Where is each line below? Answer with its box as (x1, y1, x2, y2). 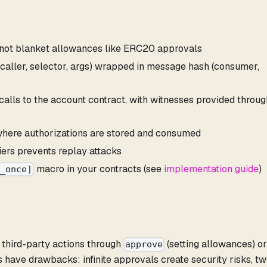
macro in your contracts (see (34, 162, 164, 175)
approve (125, 239, 163, 250)
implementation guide (164, 162, 259, 175)
